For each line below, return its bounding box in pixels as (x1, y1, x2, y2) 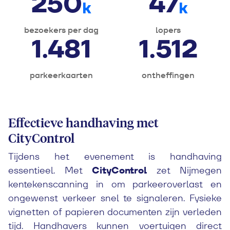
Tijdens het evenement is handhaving (8, 150, 222, 162)
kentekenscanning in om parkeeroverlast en (8, 178, 222, 190)
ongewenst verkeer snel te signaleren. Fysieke (8, 192, 222, 204)
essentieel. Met (8, 164, 92, 176)
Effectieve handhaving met (8, 114, 159, 130)
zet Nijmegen (147, 164, 222, 176)
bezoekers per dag (24, 25, 99, 35)
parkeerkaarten (30, 70, 93, 81)
